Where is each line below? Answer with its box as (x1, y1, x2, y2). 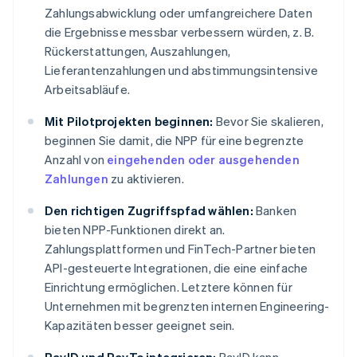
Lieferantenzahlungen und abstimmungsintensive (45, 62, 319, 79)
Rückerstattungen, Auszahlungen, (45, 43, 231, 60)
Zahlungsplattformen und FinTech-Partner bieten (45, 241, 316, 257)
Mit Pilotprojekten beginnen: (45, 113, 214, 130)
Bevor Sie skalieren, (213, 113, 324, 130)
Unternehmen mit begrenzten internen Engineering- (45, 298, 330, 315)
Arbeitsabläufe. (45, 81, 130, 98)
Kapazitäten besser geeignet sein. (45, 317, 235, 334)
